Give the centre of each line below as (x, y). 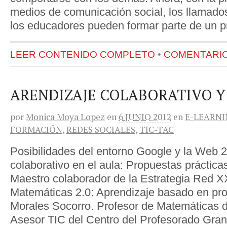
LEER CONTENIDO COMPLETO (83, 55)
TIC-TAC (157, 130)
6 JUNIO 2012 (145, 117)
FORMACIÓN (36, 130)
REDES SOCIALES (101, 130)
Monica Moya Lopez (65, 117)
